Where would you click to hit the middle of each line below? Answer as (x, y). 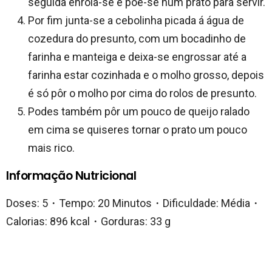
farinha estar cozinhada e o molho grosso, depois (146, 75)
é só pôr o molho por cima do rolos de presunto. (142, 93)
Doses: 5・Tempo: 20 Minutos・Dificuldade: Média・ (134, 203)
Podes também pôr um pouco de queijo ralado (139, 111)
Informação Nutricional (71, 175)
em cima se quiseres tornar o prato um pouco (138, 129)
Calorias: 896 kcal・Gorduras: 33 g (88, 221)
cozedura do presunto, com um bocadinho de (137, 38)
